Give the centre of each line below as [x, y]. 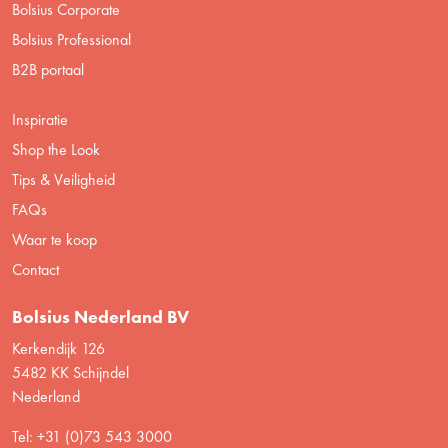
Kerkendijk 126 [58, 348]
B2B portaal [48, 69]
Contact [35, 269]
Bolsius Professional [71, 39]
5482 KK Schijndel [70, 372]
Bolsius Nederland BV [100, 316]
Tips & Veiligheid [63, 179]
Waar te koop [54, 239]
